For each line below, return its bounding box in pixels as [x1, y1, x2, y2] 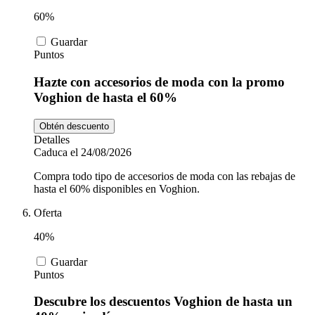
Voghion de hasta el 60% [34, 90, 177, 105]
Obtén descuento [39, 120, 109, 131]
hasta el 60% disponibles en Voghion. [34, 182, 200, 195]
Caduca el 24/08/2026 [34, 146, 131, 158]
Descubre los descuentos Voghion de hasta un [34, 294, 292, 309]
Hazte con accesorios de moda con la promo [34, 75, 285, 90]
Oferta [34, 206, 62, 219]
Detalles [34, 133, 70, 146]
